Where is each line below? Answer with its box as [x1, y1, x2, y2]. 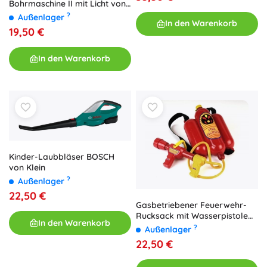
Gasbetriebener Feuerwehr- [136, 200, 247, 211]
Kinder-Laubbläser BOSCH [9, 151, 114, 163]
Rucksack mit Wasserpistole [136, 210, 248, 222]
